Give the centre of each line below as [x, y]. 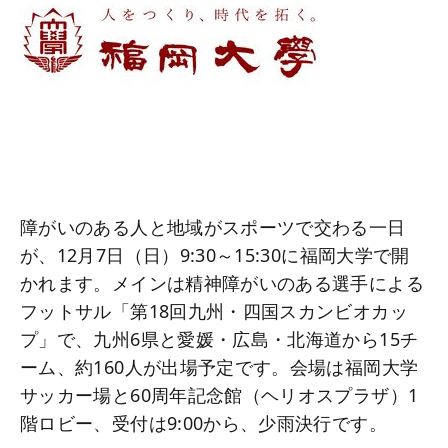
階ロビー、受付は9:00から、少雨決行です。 [203, 423]
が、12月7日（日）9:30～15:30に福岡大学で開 [215, 255]
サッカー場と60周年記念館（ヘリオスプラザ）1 [219, 395]
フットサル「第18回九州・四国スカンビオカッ [214, 311]
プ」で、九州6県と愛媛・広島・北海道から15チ [219, 339]
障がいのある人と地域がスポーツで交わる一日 [213, 227]
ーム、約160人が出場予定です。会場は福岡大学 [219, 367]
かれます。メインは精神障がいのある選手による [222, 283]
